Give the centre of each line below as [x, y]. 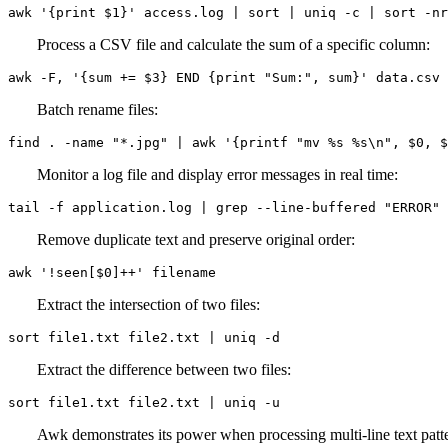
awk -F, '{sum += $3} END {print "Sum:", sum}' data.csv [224, 77]
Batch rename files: [98, 109]
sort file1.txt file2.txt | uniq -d [144, 337]
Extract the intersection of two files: [149, 304]
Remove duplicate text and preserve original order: [196, 239]
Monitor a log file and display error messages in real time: [218, 174]
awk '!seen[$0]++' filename [112, 272]
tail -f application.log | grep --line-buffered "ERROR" [224, 207]
